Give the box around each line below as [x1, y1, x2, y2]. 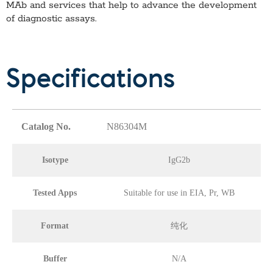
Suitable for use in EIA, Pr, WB [124, 188, 235, 197]
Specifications [6, 68, 175, 93]
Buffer [43, 253, 67, 263]
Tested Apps [33, 188, 77, 197]
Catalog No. [21, 121, 71, 132]
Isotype [41, 155, 68, 165]
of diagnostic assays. [6, 13, 96, 26]
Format [41, 221, 69, 230]
